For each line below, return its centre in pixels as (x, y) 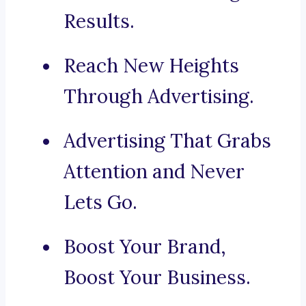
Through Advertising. (159, 97)
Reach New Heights (151, 66)
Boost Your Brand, (145, 247)
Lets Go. (100, 203)
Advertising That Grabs (167, 141)
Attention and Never (154, 172)
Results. (99, 22)
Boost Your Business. (157, 278)
